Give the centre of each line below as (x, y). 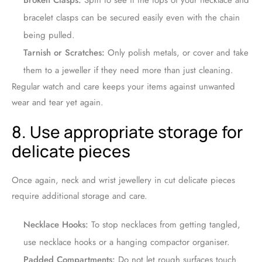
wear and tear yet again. (58, 103)
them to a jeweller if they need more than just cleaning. (128, 70)
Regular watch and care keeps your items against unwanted (123, 87)
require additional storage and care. (80, 196)
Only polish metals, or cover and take (177, 53)
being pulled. (49, 35)
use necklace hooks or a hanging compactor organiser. (127, 242)
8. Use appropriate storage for (127, 132)
